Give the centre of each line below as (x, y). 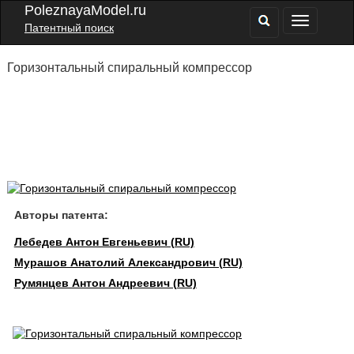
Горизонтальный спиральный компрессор (129, 68)
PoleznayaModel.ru (85, 10)
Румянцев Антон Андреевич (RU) (105, 283)
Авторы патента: (61, 215)
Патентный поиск (69, 28)
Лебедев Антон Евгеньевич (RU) (104, 242)
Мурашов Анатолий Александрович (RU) (128, 262)
